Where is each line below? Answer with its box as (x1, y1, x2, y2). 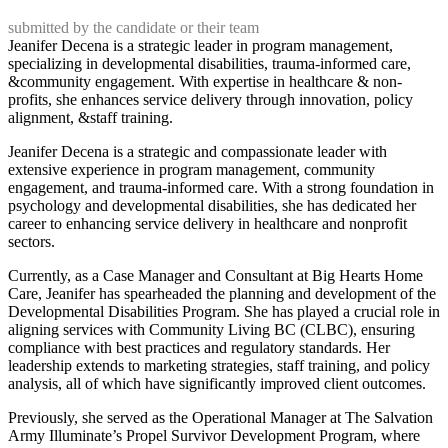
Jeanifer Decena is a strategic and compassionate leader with (8, 142, 387, 160)
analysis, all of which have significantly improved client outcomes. (8, 374, 426, 392)
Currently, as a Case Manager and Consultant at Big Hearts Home (8, 266, 423, 284)
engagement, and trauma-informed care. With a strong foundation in (8, 178, 434, 196)
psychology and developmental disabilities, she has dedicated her (8, 196, 416, 214)
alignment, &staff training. (8, 108, 173, 126)
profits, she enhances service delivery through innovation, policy (8, 90, 413, 108)
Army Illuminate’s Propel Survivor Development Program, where (8, 426, 420, 444)
